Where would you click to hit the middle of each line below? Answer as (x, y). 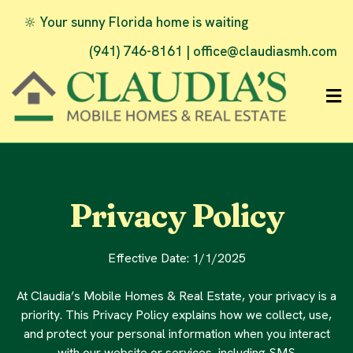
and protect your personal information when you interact (176, 334)
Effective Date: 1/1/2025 (176, 258)
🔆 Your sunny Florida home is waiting (136, 22)
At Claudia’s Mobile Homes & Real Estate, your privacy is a (176, 296)
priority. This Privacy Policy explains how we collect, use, (176, 315)
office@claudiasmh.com (265, 51)
